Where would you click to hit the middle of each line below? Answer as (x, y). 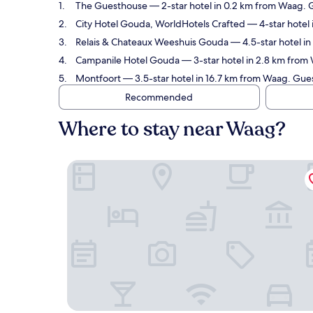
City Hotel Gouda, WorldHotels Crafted (160, 24)
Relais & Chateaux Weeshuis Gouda (152, 42)
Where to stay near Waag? (172, 129)
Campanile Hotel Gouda (128, 60)
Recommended (159, 97)
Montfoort (98, 78)
